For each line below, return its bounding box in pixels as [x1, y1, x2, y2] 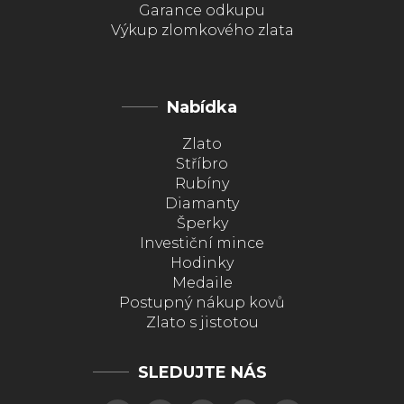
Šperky [176, 214, 228, 232]
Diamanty [165, 194, 239, 212]
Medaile [171, 273, 233, 291]
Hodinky [170, 253, 234, 271]
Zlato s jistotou [145, 313, 259, 331]
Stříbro [176, 154, 228, 172]
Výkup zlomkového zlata [110, 21, 294, 39]
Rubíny [175, 174, 229, 192]
